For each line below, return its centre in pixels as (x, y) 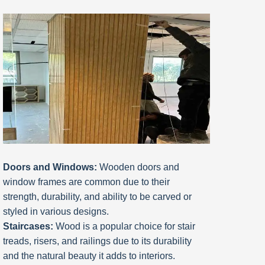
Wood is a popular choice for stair (124, 227)
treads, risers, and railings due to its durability (97, 241)
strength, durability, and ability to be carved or (97, 197)
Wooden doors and (138, 167)
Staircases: (28, 227)
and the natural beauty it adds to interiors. (89, 256)
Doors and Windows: (50, 167)
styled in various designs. (56, 212)
